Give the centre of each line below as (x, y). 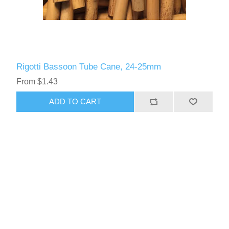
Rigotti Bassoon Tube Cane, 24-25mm (89, 66)
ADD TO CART (75, 102)
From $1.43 (37, 81)
